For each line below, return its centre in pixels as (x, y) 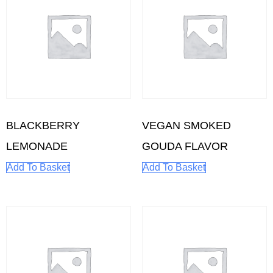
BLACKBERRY (43, 125)
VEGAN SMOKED (186, 125)
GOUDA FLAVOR (185, 146)
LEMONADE (37, 146)
